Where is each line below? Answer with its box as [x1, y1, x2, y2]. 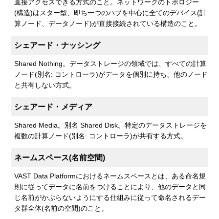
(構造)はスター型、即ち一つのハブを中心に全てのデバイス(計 [14, 8, 207, 17]
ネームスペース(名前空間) [14, 153, 106, 162]
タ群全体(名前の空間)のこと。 [14, 204, 109, 212]
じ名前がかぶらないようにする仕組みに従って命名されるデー [14, 193, 206, 201]
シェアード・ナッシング [14, 41, 101, 49]
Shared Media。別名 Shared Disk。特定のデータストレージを [14, 121, 207, 129]
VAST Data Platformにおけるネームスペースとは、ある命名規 [14, 172, 206, 180]
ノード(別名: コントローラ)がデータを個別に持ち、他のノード [14, 70, 208, 78]
